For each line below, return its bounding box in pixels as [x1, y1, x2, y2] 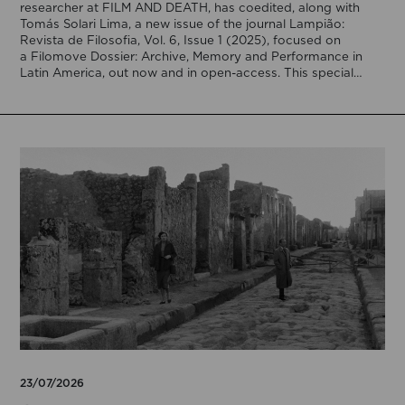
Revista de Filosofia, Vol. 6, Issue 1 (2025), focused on [20, 33, 342, 47]
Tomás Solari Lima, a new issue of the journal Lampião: [20, 17, 345, 31]
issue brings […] [20, 82, 115, 96]
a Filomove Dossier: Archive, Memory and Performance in [20, 50, 363, 63]
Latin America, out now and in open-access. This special [20, 66, 354, 80]
